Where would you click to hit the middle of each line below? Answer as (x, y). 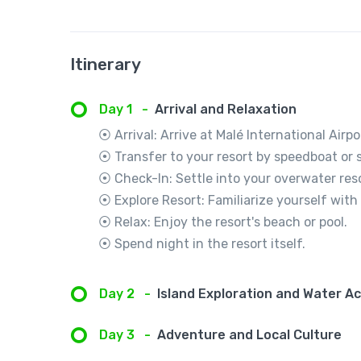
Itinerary (106, 64)
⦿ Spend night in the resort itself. (202, 243)
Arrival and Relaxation (226, 110)
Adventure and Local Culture (249, 335)
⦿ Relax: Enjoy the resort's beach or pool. (223, 222)
